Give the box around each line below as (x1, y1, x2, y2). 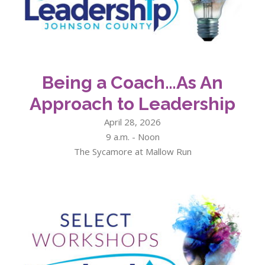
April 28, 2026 (104, 116, 161, 128)
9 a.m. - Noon (105, 131, 160, 143)
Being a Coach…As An (42, 72, 223, 93)
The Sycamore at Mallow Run (73, 146, 192, 158)
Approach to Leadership (30, 93, 235, 115)
